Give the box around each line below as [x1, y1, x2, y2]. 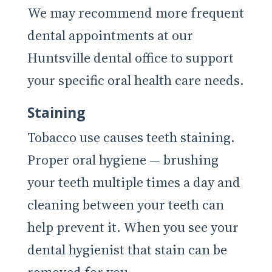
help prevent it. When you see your [27, 218, 239, 237]
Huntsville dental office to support [27, 49, 234, 67]
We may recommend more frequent [27, 4, 244, 22]
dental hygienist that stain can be [27, 240, 227, 259]
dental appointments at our [27, 26, 193, 45]
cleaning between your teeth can [27, 195, 224, 214]
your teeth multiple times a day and [27, 173, 240, 192]
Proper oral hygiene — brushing [27, 151, 219, 169]
